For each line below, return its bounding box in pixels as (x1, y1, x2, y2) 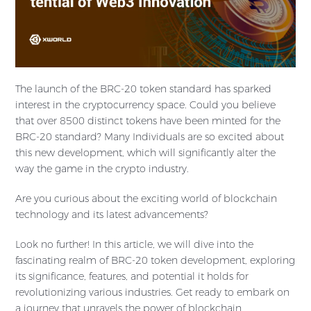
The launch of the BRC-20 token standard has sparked (15, 83, 271, 96)
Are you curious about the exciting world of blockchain (15, 192, 277, 205)
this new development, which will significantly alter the (15, 146, 276, 160)
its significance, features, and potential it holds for (15, 270, 249, 283)
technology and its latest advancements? (15, 208, 208, 221)
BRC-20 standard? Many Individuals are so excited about (15, 131, 284, 144)
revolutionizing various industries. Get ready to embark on (15, 286, 289, 299)
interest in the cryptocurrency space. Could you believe (15, 99, 276, 112)
